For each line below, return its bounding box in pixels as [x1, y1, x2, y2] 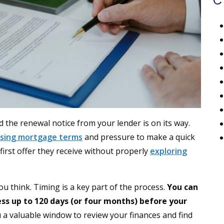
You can [167, 181, 198, 193]
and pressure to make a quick [82, 131, 195, 143]
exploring [150, 145, 187, 157]
